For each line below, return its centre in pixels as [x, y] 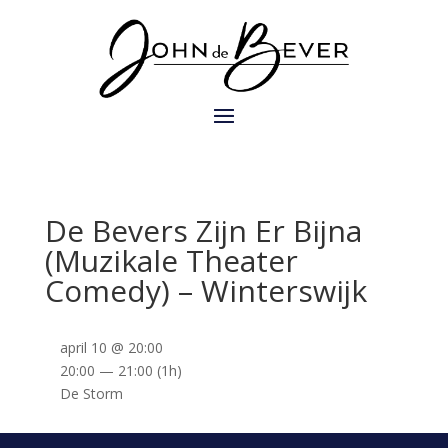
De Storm [91, 394]
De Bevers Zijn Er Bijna [203, 231]
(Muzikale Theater [171, 261]
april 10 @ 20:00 [111, 348]
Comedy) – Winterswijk [205, 291]
